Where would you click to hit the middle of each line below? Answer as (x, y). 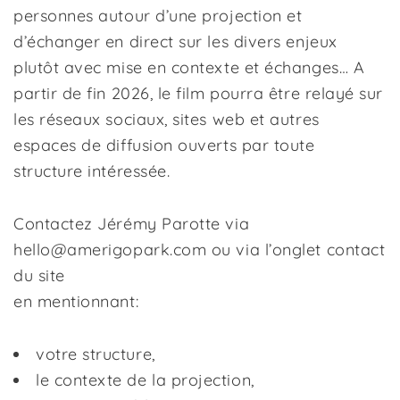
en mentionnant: (76, 301)
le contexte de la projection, (145, 380)
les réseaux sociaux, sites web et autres (167, 119)
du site (39, 275)
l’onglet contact (325, 250)
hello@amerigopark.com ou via (139, 250)
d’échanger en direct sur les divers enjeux (175, 42)
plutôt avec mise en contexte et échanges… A (189, 67)
